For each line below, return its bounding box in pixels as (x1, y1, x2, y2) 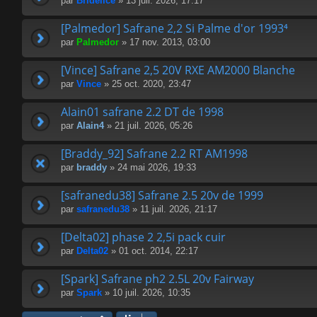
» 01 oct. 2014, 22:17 (108, 246, 198, 257)
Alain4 (76, 120, 104, 132)
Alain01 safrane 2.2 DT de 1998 (61, 104, 224, 120)
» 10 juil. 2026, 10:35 (102, 287, 190, 299)
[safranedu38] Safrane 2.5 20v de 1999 (61, 188, 263, 204)
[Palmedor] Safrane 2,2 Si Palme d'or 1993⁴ (61, 21, 288, 37)
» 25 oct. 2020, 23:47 (101, 79, 191, 90)
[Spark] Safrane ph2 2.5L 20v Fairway (61, 271, 254, 287)
